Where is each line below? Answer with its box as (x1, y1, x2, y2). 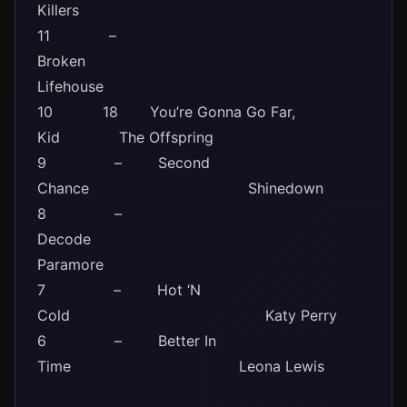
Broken (37, 52, 317, 70)
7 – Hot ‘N (37, 281, 201, 299)
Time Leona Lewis (37, 357, 324, 375)
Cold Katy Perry (37, 306, 337, 324)
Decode (37, 230, 318, 248)
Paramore (37, 255, 104, 273)
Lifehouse (37, 77, 104, 95)
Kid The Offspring (37, 128, 213, 146)
